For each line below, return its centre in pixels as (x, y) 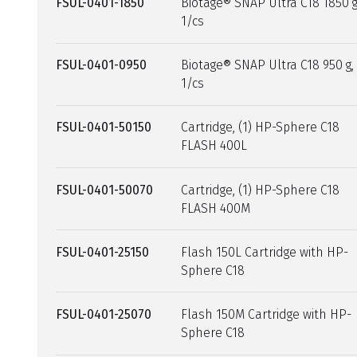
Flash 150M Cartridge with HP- (266, 314)
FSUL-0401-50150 (104, 127)
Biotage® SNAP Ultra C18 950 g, (267, 65)
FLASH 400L (214, 146)
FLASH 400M (215, 208)
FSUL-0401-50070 (105, 190)
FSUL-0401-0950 (102, 65)
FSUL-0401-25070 (104, 314)
